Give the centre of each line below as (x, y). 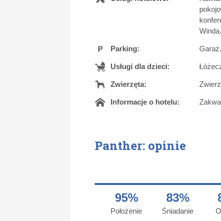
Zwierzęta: (129, 84)
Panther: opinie (140, 145)
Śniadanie (178, 211)
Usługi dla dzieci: (140, 66)
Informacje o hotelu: (145, 102)
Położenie (126, 211)
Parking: (125, 48)
